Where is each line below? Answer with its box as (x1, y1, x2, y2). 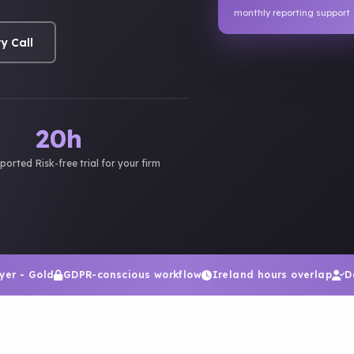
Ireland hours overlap (212, 269, 332, 281)
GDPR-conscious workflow (62, 269, 202, 281)
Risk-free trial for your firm (35, 157, 160, 169)
